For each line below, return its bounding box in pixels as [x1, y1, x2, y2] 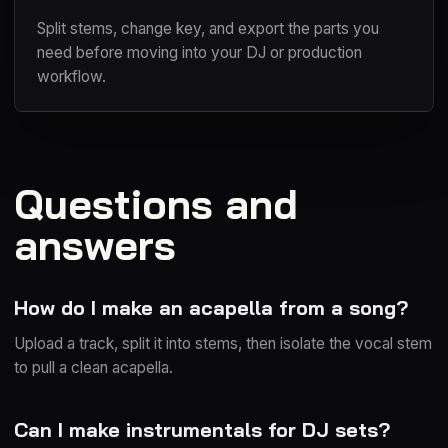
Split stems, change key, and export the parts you [37, 18, 379, 38]
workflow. [37, 66, 106, 86]
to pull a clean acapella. [14, 357, 173, 377]
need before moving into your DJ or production [37, 42, 362, 62]
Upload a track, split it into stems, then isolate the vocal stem [14, 333, 432, 353]
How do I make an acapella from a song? [14, 294, 408, 320]
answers [14, 219, 176, 270]
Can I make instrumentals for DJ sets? [14, 416, 390, 442]
